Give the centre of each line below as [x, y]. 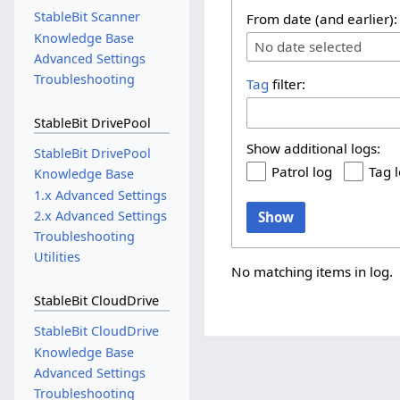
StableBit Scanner [87, 17]
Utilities [57, 257]
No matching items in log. [312, 272]
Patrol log [302, 171]
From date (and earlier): [322, 19]
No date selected [308, 47]
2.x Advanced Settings [100, 215]
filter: [287, 84]
